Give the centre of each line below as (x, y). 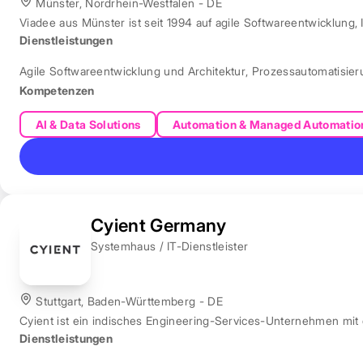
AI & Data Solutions (88, 124)
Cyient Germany (159, 225)
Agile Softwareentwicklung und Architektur (133, 71)
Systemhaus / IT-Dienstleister (170, 246)
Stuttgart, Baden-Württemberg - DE (128, 301)
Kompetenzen (57, 91)
